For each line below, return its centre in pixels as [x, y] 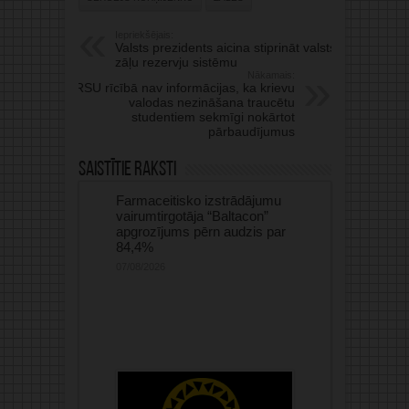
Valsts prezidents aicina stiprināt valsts [225, 47]
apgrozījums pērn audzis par [200, 231]
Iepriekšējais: [144, 34]
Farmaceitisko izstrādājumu [198, 200]
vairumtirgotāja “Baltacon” [192, 215]
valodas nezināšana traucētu [211, 102]
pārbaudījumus [251, 131]
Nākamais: [271, 74]
